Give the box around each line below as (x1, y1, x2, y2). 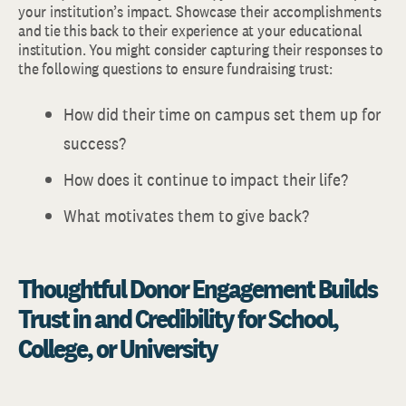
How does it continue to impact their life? (63, 168, 348, 191)
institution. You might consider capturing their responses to (18, 39, 383, 60)
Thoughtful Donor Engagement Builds (18, 271, 377, 305)
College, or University (18, 331, 217, 365)
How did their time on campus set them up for (63, 102, 381, 126)
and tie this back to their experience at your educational (18, 20, 362, 41)
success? (63, 131, 126, 155)
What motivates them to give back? (63, 204, 309, 227)
